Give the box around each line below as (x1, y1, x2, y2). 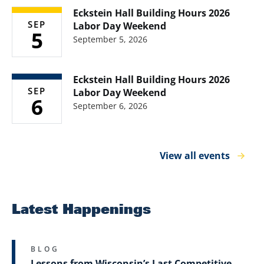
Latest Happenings (12, 200, 151, 218)
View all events (160, 149, 230, 163)
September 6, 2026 (73, 100, 147, 112)
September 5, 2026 (73, 34, 147, 45)
